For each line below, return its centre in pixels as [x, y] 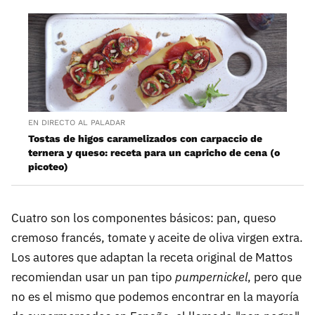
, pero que [275, 277]
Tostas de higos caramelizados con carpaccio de [145, 139]
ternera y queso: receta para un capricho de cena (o [154, 153]
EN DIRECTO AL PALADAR [77, 123]
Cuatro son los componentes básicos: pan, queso [144, 218]
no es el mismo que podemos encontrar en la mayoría [155, 297]
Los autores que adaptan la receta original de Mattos [152, 258]
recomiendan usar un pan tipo [93, 277]
